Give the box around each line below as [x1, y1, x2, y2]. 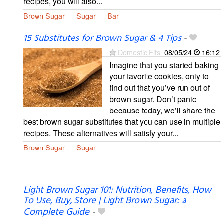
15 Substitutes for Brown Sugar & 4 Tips [23, 31, 181, 46]
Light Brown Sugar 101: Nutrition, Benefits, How [23, 183, 211, 198]
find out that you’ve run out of [110, 82, 210, 94]
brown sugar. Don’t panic [110, 93, 196, 105]
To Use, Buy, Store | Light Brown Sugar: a [23, 193, 186, 209]
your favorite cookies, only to [110, 71, 209, 82]
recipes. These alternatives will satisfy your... [23, 127, 178, 139]
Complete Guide [23, 205, 89, 220]
